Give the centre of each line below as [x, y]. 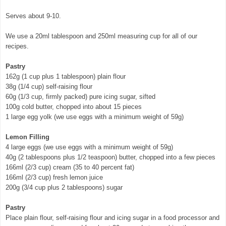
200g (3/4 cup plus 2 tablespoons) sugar [64, 187]
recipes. [17, 46]
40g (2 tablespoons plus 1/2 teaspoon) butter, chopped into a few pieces [110, 157]
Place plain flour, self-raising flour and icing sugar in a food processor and [112, 217]
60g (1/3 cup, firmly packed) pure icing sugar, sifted [80, 96]
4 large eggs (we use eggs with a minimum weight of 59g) [89, 147]
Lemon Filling [27, 137]
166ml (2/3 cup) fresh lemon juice [54, 177]
